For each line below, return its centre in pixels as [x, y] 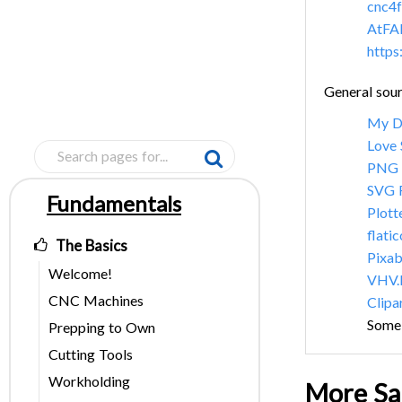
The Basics [92, 246]
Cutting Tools [91, 354]
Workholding [89, 381]
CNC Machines [96, 301]
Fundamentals [114, 204]
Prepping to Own [102, 328]
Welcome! [80, 274]
